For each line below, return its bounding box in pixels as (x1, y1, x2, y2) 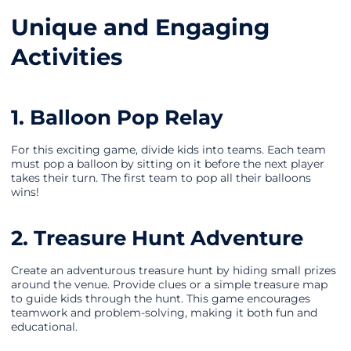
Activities (11, 43, 122, 71)
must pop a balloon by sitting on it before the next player (11, 157, 324, 172)
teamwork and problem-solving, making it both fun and (11, 306, 317, 320)
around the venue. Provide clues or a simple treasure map (11, 277, 327, 292)
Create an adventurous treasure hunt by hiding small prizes (11, 263, 336, 278)
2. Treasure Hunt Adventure (11, 225, 303, 251)
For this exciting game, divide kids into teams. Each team (11, 143, 326, 157)
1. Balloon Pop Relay (11, 104, 223, 131)
